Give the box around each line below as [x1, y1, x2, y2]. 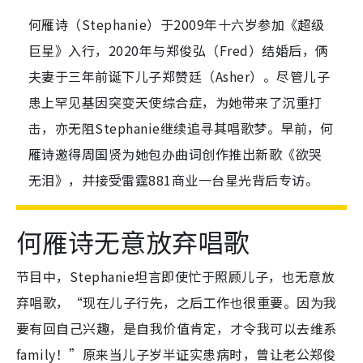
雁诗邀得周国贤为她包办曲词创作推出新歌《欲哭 [28, 144, 322, 164]
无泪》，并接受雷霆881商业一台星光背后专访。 [28, 170, 319, 190]
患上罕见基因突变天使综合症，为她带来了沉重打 [28, 92, 322, 113]
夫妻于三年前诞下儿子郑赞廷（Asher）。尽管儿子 [28, 66, 331, 87]
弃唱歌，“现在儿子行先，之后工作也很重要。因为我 [16, 293, 337, 313]
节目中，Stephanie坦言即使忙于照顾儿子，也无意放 [16, 267, 335, 287]
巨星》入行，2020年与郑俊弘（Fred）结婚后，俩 [28, 41, 329, 61]
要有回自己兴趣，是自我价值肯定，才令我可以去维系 [16, 318, 337, 339]
